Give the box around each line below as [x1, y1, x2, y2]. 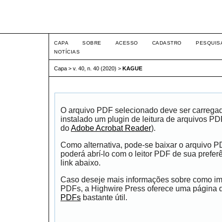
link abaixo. [60, 159, 101, 167]
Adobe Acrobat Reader [71, 124, 151, 133]
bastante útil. [81, 193, 127, 202]
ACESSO [115, 40, 138, 46]
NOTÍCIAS [54, 49, 80, 55]
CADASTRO [152, 40, 182, 46]
